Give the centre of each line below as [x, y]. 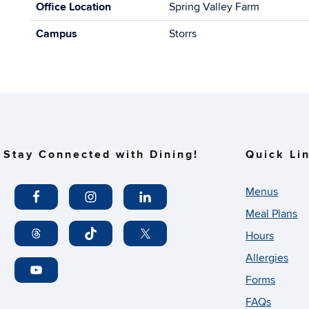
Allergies [267, 258]
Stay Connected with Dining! [101, 154]
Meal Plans [271, 214]
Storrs [183, 34]
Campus [57, 34]
